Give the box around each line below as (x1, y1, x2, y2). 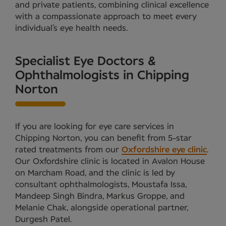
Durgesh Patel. (15, 215, 72, 224)
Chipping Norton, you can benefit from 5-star (15, 134, 192, 143)
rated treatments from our (15, 146, 122, 154)
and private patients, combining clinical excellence (15, 1, 209, 10)
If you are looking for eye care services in (15, 123, 174, 131)
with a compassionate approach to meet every (15, 13, 197, 21)
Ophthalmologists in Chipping (15, 70, 189, 82)
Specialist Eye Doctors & (15, 55, 156, 68)
